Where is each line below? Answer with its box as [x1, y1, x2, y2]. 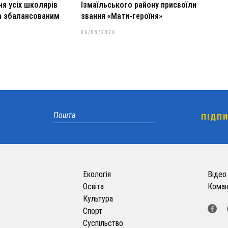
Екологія [82, 169, 111, 180]
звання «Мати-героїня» [80, 11, 162, 21]
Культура [82, 194, 113, 204]
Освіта [82, 182, 104, 192]
